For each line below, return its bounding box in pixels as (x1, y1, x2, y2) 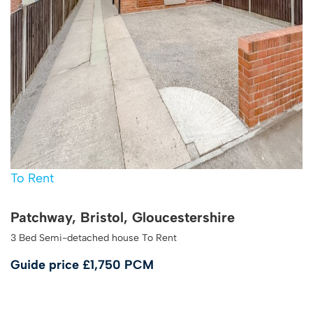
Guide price (10, 257, 82, 273)
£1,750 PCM (82, 257, 154, 273)
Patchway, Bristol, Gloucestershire (10, 209, 235, 226)
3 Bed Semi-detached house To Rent (10, 232, 177, 245)
